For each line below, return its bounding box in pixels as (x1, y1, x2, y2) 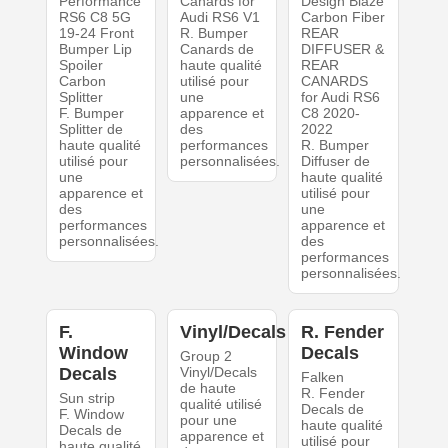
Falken (301, 369, 345, 386)
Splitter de (58, 121, 123, 138)
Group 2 (179, 348, 232, 365)
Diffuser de (301, 153, 371, 170)
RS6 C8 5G (58, 9, 131, 26)
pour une (179, 412, 237, 429)
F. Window (58, 406, 124, 423)
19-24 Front (58, 25, 134, 42)
